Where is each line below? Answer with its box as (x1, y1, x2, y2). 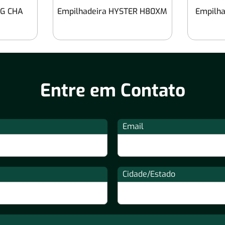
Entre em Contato (40, 79, 185, 102)
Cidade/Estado (123, 169, 175, 179)
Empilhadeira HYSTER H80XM (57, 6, 168, 17)
